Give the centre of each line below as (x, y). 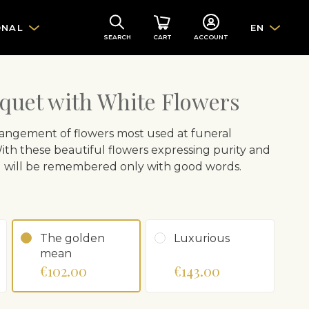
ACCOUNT (211, 37)
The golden (72, 238)
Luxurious (202, 238)
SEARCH (117, 37)
